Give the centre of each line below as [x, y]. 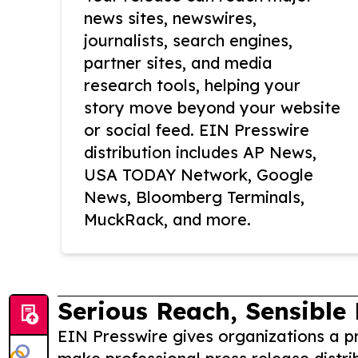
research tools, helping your [192, 86]
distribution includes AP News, [200, 153]
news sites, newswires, [170, 18]
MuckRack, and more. [167, 220]
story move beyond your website [212, 108]
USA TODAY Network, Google [199, 175]
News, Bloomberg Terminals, [194, 197]
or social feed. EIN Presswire [197, 130]
